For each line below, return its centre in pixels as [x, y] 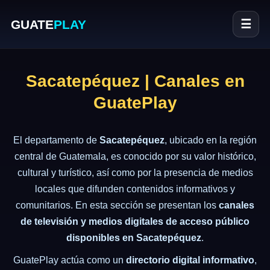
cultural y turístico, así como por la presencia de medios [135, 173]
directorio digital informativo [190, 260]
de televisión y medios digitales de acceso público [135, 221]
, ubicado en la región [211, 140]
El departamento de [56, 140]
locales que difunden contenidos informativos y [135, 189]
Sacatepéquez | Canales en [135, 81]
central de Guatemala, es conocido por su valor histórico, [135, 156]
